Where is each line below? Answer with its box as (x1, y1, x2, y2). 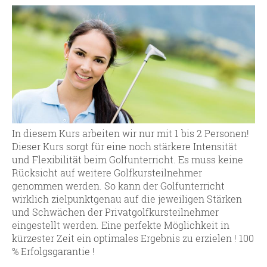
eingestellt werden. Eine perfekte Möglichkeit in (12, 219, 229, 232)
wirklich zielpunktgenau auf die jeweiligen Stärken (12, 193, 242, 206)
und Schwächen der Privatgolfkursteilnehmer (12, 206, 219, 219)
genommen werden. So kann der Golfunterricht (12, 179, 225, 193)
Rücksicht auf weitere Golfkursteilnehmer (12, 166, 202, 179)
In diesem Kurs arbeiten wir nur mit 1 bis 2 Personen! (12, 127, 249, 140)
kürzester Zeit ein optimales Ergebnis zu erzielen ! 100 (12, 232, 254, 245)
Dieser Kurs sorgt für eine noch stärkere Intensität (12, 140, 237, 153)
